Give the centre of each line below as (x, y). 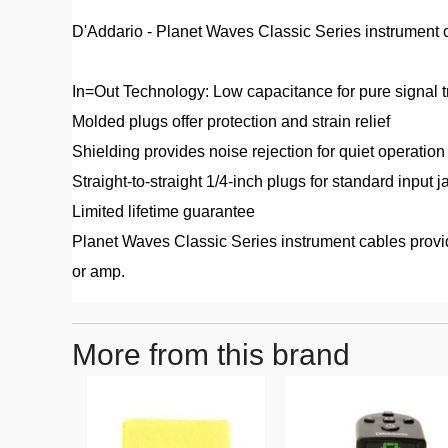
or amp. (98, 271)
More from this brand (211, 354)
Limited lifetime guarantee (163, 211)
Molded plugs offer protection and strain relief (231, 121)
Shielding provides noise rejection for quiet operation (258, 151)
